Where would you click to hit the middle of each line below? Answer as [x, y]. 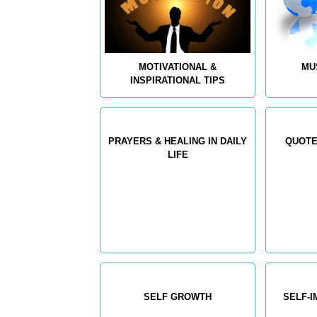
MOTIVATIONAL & [178, 67]
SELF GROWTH [178, 297]
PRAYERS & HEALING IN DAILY [178, 142]
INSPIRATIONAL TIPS [178, 81]
